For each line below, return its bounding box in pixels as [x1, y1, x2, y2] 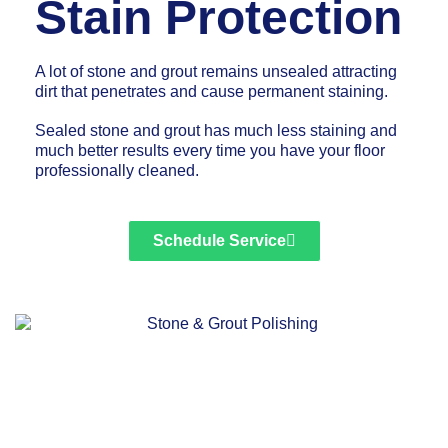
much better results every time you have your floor [35, 142, 385, 160]
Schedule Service [152, 232, 286, 250]
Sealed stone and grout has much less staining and [35, 122, 397, 140]
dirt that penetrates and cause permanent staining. [35, 83, 392, 100]
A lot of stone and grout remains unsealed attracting [35, 63, 397, 80]
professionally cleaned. [35, 162, 199, 180]
